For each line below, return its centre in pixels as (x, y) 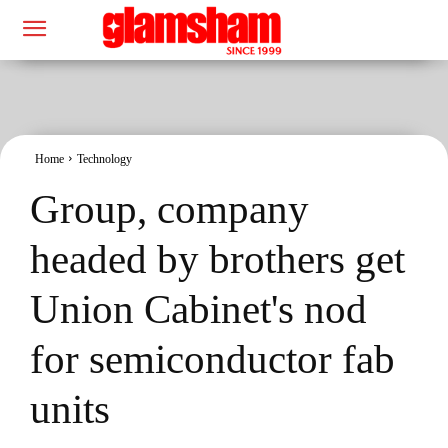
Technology (104, 158)
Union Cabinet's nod (198, 308)
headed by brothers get (217, 258)
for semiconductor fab (212, 358)
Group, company (169, 208)
